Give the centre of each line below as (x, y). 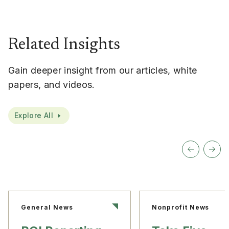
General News (47, 207)
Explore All (34, 115)
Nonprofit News (181, 207)
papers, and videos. (52, 84)
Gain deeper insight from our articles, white (103, 70)
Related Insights (64, 45)
